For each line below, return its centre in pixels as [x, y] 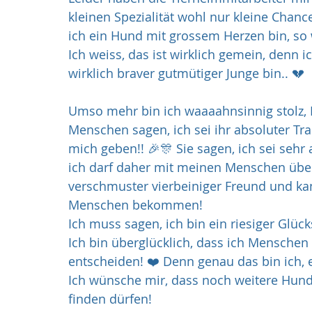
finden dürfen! [110, 299]
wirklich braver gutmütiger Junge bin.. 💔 [186, 73]
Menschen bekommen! [135, 205]
